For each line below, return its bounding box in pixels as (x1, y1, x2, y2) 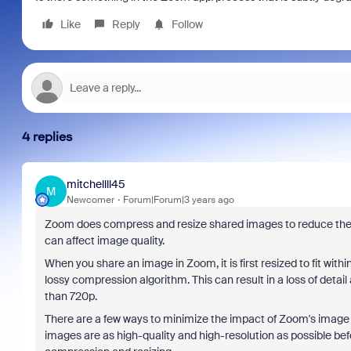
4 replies (21, 129, 73, 144)
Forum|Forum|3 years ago (122, 193, 234, 206)
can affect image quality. (44, 233, 165, 248)
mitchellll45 (66, 176, 125, 191)
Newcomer (66, 193, 114, 206)
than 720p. (44, 289, 97, 303)
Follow (171, 17, 203, 31)
